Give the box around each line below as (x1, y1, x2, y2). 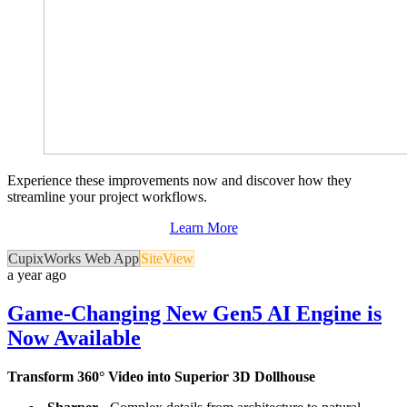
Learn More (169, 220, 238, 236)
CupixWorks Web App (8, 251, 139, 267)
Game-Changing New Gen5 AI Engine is (7, 302, 382, 326)
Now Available (7, 326, 141, 351)
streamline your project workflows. (7, 189, 207, 205)
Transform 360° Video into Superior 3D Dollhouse (7, 369, 315, 385)
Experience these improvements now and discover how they (7, 173, 352, 189)
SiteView (141, 251, 194, 267)
